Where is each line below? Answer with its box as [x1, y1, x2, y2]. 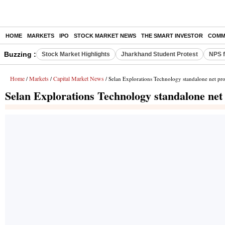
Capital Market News [53, 74, 104, 82]
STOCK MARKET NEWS [74, 33, 136, 39]
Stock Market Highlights [42, 51, 110, 58]
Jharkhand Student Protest [121, 51, 198, 58]
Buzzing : [4, 50, 36, 58]
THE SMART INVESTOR [141, 33, 203, 39]
